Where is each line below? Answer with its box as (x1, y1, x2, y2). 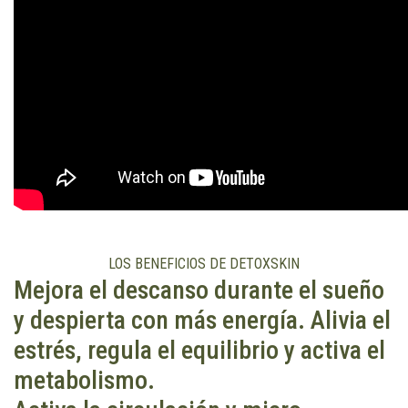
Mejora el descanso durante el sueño (14, 274, 384, 305)
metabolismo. (14, 364, 155, 395)
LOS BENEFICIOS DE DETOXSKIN (108, 254, 300, 272)
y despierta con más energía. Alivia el (14, 304, 391, 335)
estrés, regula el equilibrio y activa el (14, 334, 385, 365)
